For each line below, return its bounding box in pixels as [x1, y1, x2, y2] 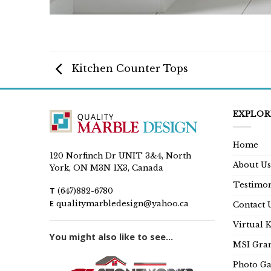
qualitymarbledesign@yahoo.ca [56, 198, 189, 208]
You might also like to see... [50, 230, 173, 243]
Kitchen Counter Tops [69, 62, 188, 75]
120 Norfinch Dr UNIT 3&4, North [50, 151, 191, 161]
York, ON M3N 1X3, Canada [50, 163, 163, 173]
